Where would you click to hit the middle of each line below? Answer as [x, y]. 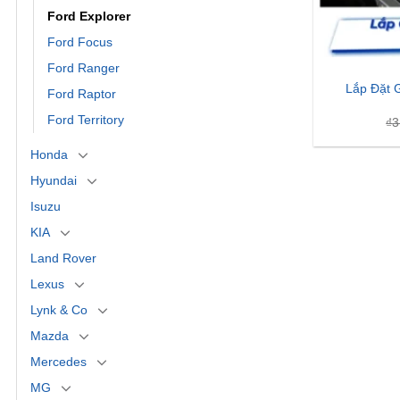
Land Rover [63, 258]
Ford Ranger [83, 67]
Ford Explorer [89, 16]
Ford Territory [86, 119]
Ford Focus [80, 42]
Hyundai [54, 180]
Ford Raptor [82, 93]
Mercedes [58, 361]
